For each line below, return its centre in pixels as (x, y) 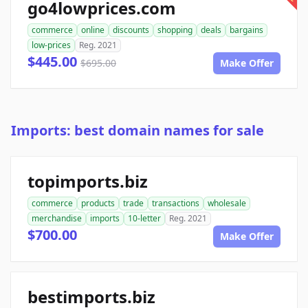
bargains (246, 30)
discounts (131, 30)
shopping (175, 30)
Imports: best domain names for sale (137, 131)
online (93, 30)
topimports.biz (88, 181)
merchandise (57, 219)
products (98, 203)
